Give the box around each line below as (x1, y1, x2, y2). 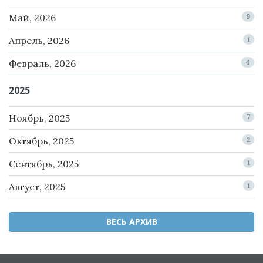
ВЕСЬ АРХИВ (106, 216, 157, 228)
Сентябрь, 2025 (9, 158, 79, 170)
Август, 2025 (9, 181, 65, 193)
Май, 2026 (9, 12, 56, 24)
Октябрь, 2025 (9, 135, 74, 147)
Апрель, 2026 (9, 35, 69, 47)
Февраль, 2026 (9, 58, 76, 70)
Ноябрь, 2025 (9, 112, 70, 124)
